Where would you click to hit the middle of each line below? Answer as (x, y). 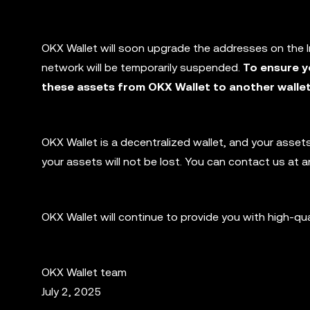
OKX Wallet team (84, 272)
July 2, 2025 (72, 292)
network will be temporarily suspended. (142, 67)
